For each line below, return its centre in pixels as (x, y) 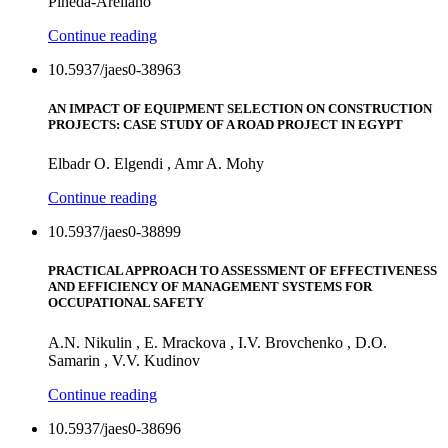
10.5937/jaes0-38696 (114, 428)
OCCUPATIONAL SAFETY (126, 303)
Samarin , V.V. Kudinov (124, 360)
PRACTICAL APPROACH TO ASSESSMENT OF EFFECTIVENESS (242, 271)
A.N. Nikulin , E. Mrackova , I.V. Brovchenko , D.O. (217, 342)
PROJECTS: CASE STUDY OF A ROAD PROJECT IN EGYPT (225, 124)
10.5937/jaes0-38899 (114, 232)
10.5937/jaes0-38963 (114, 69)
